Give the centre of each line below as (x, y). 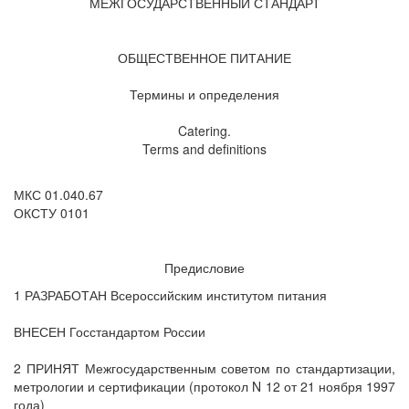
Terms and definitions (204, 149)
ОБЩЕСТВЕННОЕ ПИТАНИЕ (204, 58)
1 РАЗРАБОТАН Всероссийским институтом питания (170, 295)
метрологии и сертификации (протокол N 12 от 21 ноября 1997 (204, 386)
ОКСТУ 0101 (52, 213)
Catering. (204, 131)
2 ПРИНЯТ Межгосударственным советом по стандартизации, (204, 368)
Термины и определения (204, 94)
